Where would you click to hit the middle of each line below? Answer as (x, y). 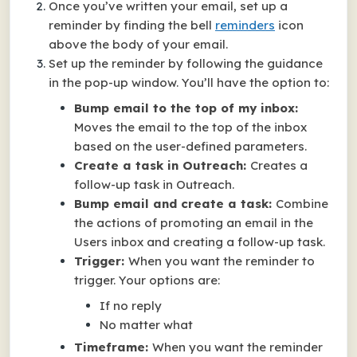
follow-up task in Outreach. (154, 184)
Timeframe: (113, 347)
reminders (245, 25)
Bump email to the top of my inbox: (186, 108)
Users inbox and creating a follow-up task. (201, 242)
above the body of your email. (138, 44)
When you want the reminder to (222, 261)
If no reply (131, 306)
